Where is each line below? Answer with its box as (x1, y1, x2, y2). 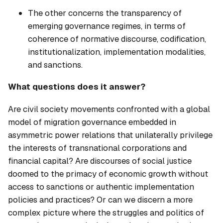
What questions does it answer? (8, 81, 145, 93)
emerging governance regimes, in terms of (28, 20, 186, 32)
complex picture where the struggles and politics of (8, 207, 204, 218)
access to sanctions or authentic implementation (8, 181, 194, 192)
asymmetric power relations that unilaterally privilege (8, 129, 213, 140)
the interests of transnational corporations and (8, 142, 187, 153)
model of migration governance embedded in (8, 116, 176, 127)
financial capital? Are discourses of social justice (8, 155, 192, 166)
